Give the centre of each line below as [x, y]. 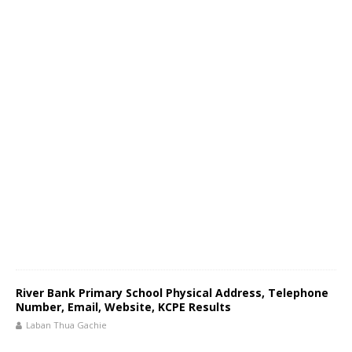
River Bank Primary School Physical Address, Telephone [172, 293]
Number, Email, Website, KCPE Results [123, 307]
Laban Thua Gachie [66, 325]
